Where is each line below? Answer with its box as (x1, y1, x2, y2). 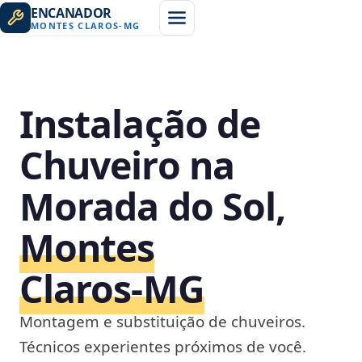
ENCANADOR (31, 3, 112, 22)
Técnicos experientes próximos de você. (19, 336, 306, 357)
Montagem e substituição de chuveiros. (19, 311, 305, 332)
